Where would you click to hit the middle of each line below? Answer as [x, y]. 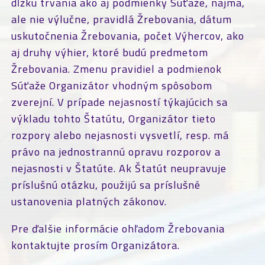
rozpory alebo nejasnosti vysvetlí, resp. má [120, 135]
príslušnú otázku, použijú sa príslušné [106, 185]
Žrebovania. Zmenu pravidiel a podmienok [116, 69]
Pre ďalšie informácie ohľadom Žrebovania [118, 229]
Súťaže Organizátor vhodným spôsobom [112, 85]
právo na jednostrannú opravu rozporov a [116, 152]
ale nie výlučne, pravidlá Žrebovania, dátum [121, 19]
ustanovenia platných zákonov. [89, 201]
